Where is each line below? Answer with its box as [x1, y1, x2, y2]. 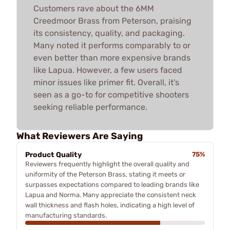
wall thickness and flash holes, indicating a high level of [25, 201, 195, 209]
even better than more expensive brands [33, 52, 190, 63]
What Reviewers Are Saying [16, 130, 143, 142]
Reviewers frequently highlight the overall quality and [25, 160, 189, 168]
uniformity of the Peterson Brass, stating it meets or [25, 170, 185, 178]
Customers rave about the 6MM [33, 3, 154, 13]
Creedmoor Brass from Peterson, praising [33, 15, 191, 26]
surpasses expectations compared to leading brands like [25, 180, 199, 188]
